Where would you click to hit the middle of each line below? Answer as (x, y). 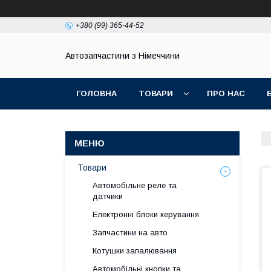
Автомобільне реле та (135, 185)
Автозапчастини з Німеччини (122, 56)
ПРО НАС (226, 93)
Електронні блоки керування (146, 214)
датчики (108, 196)
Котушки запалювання (135, 251)
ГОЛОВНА (96, 93)
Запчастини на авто (130, 233)
